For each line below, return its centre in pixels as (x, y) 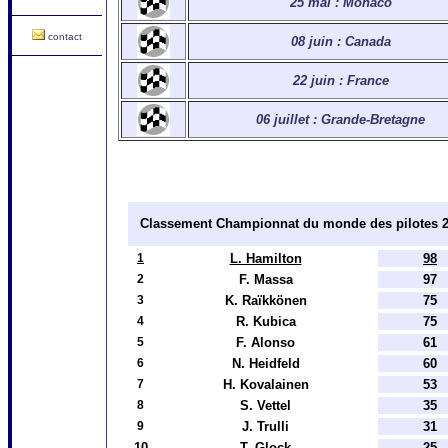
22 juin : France (340, 80)
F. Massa (265, 279)
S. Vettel (265, 405)
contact (65, 36)
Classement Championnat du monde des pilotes (291, 223)
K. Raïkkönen (265, 300)
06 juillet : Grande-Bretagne (340, 119)
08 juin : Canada (340, 41)
